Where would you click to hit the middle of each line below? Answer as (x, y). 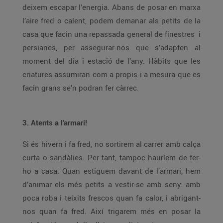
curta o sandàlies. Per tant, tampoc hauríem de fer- (111, 157)
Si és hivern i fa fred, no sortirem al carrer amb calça (111, 144)
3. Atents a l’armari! (55, 122)
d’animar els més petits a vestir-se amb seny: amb (111, 184)
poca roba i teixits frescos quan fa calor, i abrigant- (111, 198)
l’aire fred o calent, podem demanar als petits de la (111, 20)
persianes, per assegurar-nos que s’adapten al (111, 47)
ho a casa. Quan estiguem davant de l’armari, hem (111, 171)
